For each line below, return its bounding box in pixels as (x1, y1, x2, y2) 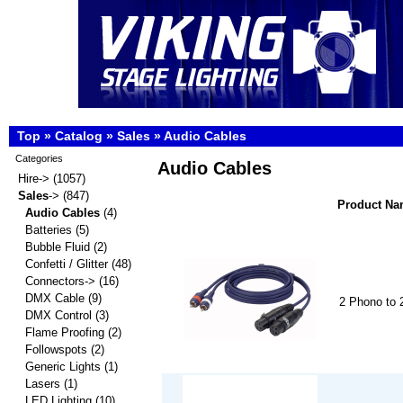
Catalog (55, 129, 103, 143)
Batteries (25, 223, 72, 237)
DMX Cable (25, 291, 85, 305)
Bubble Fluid (25, 240, 90, 254)
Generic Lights (25, 360, 101, 373)
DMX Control (25, 309, 92, 322)
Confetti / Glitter (25, 257, 108, 271)
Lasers (25, 377, 60, 390)
